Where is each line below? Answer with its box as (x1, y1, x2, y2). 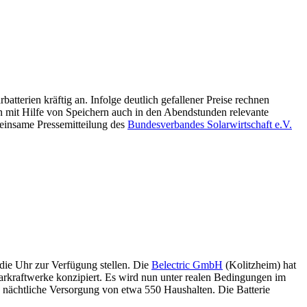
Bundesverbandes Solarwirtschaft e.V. (127, 119, 292, 131)
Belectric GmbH (151, 259, 223, 271)
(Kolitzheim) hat (223, 259, 296, 271)
